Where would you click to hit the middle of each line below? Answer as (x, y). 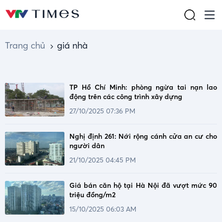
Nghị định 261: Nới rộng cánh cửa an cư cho (143, 136)
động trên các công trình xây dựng (126, 97)
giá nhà (72, 45)
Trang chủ (25, 45)
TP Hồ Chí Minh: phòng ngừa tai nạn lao (143, 87)
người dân (87, 146)
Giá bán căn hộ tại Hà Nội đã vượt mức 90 (143, 185)
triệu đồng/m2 (92, 195)
